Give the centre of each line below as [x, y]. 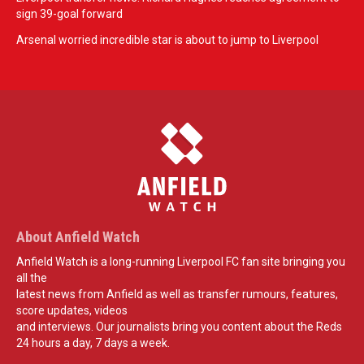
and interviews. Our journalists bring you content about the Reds [179, 327]
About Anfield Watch [78, 237]
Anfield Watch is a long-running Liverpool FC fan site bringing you [181, 262]
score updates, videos [72, 311]
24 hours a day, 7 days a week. [93, 343]
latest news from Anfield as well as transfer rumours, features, [177, 295]
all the [32, 278]
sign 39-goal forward [69, 14]
